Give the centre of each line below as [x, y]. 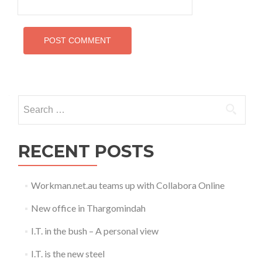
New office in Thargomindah [88, 208]
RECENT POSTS [86, 151]
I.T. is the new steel [68, 253]
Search [31, 101]
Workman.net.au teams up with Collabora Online [127, 185]
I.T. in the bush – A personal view [94, 230]
